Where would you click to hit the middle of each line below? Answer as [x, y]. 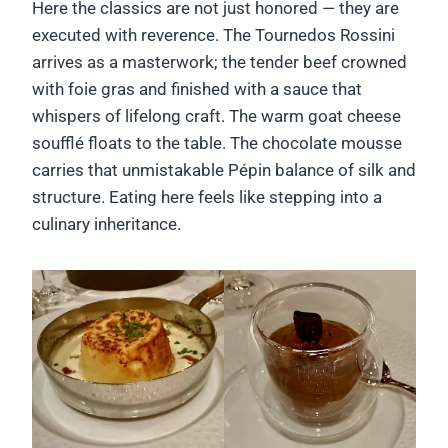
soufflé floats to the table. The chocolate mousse [217, 142]
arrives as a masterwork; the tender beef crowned [219, 61]
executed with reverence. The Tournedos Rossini [213, 34]
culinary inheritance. [106, 223]
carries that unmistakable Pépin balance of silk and [224, 169]
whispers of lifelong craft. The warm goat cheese [216, 115]
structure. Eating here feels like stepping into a [207, 196]
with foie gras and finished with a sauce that [197, 88]
